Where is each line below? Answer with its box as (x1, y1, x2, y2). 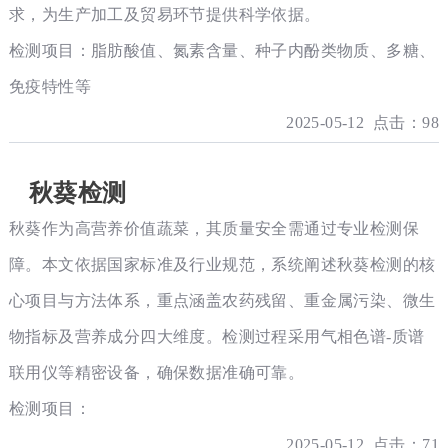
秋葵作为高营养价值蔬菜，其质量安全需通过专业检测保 (8, 220, 419, 237)
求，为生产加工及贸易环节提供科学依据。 (8, 6, 321, 23)
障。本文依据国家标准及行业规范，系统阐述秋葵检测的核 (8, 256, 436, 273)
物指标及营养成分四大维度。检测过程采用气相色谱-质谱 (8, 328, 425, 345)
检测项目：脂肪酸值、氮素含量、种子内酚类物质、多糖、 (8, 42, 436, 59)
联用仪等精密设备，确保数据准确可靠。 (8, 364, 305, 381)
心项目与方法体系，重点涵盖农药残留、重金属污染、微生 (8, 292, 436, 309)
